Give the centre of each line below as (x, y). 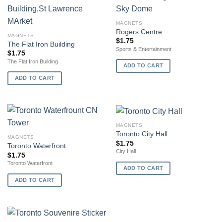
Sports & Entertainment (143, 49)
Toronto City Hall (141, 134)
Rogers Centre (139, 32)
